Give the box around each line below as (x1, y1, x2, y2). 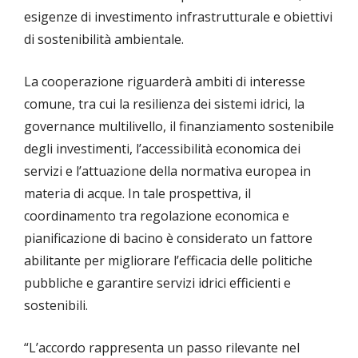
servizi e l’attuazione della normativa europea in (24, 162, 311, 181)
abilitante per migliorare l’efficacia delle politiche (24, 252, 312, 270)
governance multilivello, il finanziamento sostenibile (24, 117, 334, 136)
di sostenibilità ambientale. (24, 30, 187, 49)
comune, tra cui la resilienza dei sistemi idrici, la (24, 95, 304, 113)
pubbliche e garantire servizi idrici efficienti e (24, 274, 291, 292)
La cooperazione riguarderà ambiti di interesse (24, 73, 305, 91)
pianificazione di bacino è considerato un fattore (24, 229, 312, 248)
